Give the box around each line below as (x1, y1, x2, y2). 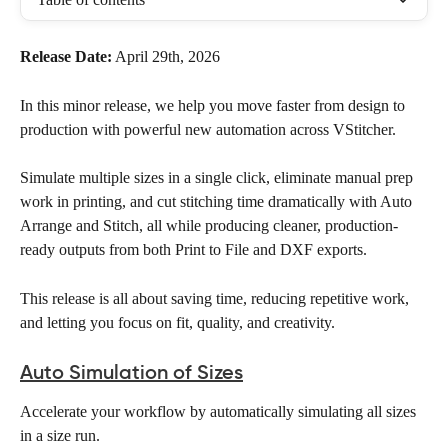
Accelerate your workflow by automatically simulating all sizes (20, 403, 420, 421)
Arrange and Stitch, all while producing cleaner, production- (20, 217, 398, 235)
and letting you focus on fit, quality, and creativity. (20, 313, 335, 331)
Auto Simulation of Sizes (20, 360, 243, 385)
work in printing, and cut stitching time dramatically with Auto (20, 193, 416, 211)
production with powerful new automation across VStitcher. (20, 120, 400, 138)
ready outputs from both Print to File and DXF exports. (20, 241, 367, 259)
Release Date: (20, 48, 112, 65)
